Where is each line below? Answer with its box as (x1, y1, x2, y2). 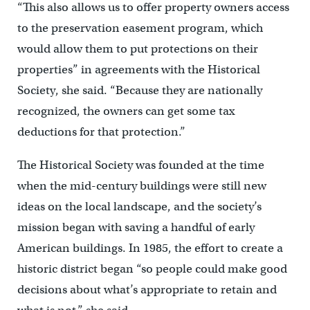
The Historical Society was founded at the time (17, 157, 264, 172)
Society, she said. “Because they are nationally (17, 82, 262, 98)
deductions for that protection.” (17, 124, 185, 139)
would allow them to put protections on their (17, 41, 258, 56)
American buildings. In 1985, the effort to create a (17, 240, 283, 255)
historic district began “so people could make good (17, 261, 287, 276)
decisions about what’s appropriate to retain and (17, 282, 277, 297)
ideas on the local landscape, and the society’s (17, 199, 262, 214)
